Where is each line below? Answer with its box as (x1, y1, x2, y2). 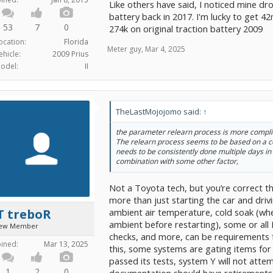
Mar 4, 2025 (145, 43, 185, 54)
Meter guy (107, 43, 141, 54)
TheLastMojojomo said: (116, 106, 203, 118)
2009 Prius (52, 49, 88, 60)
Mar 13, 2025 (44, 239, 88, 250)
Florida (64, 37, 88, 48)
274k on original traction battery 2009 (109, 22, 263, 35)
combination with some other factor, (116, 156, 238, 167)
